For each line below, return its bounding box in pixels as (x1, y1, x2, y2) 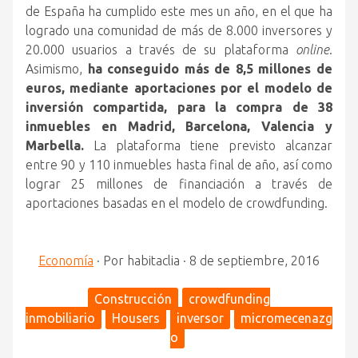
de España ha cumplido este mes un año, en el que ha (26, 4, 332, 18)
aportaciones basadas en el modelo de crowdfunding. (26, 196, 328, 210)
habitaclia (127, 253, 180, 268)
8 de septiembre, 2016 (189, 253, 320, 268)
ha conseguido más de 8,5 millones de (87, 62, 333, 76)
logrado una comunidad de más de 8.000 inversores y (26, 23, 332, 38)
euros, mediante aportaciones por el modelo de (26, 81, 332, 95)
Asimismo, (26, 62, 88, 76)
